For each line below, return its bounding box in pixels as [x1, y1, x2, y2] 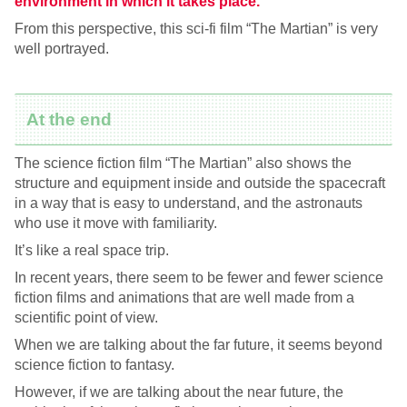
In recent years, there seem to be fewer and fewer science [15, 269, 383, 285]
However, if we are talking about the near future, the [15, 383, 343, 400]
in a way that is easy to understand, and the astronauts [15, 194, 362, 211]
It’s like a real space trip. [15, 242, 169, 258]
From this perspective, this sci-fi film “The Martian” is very [15, 20, 378, 36]
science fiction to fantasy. [15, 356, 174, 372]
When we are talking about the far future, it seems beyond [15, 336, 382, 352]
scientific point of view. [15, 309, 158, 325]
